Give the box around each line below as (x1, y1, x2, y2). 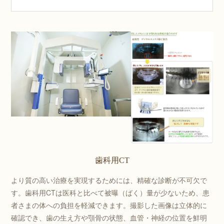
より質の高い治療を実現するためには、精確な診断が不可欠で (11, 174, 207, 185)
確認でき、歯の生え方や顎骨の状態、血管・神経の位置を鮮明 (11, 212, 207, 222)
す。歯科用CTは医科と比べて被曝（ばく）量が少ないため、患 (11, 187, 210, 197)
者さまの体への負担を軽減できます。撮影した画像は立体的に (11, 199, 207, 210)
